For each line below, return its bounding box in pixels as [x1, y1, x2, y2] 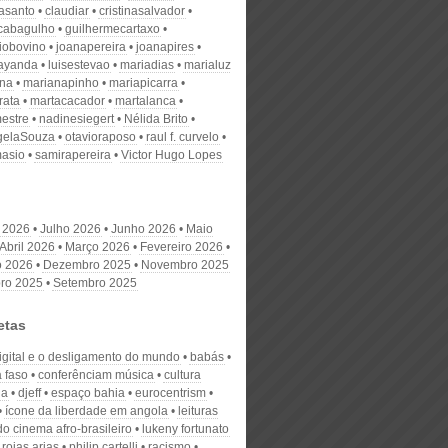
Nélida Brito [124, 112, 188, 126]
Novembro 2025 [141, 258, 229, 272]
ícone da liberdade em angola [5, 404, 168, 418]
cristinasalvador [99, 4, 185, 18]
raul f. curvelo [146, 130, 219, 144]
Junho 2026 [111, 222, 176, 236]
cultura [164, 368, 201, 382]
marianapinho [23, 76, 99, 90]
